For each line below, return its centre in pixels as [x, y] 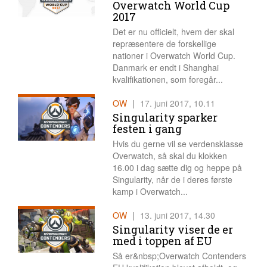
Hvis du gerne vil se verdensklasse [178, 144]
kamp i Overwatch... [150, 192]
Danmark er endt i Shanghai [165, 68]
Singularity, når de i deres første [172, 180]
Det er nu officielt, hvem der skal [173, 32]
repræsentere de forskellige [164, 44]
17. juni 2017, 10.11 [177, 103]
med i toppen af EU [162, 241]
